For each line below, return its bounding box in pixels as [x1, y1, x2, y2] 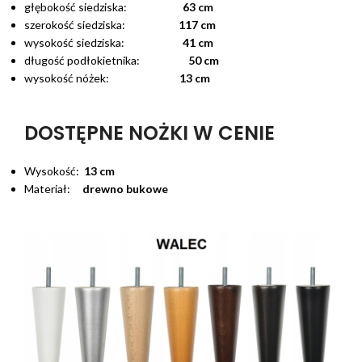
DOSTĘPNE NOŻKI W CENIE [24, 119, 275, 146]
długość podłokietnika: [24, 53, 188, 67]
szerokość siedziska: [24, 17, 179, 32]
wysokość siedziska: [24, 35, 183, 49]
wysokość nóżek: [24, 70, 179, 85]
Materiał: [24, 181, 82, 196]
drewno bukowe [82, 181, 168, 196]
